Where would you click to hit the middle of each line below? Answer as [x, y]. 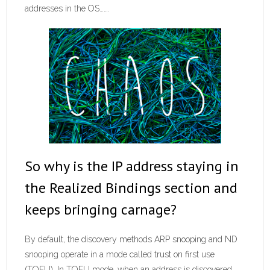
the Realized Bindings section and [131, 187]
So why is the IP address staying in [132, 166]
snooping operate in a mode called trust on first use [120, 254]
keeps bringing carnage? [101, 209]
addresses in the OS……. [67, 9]
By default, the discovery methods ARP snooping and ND [131, 239]
